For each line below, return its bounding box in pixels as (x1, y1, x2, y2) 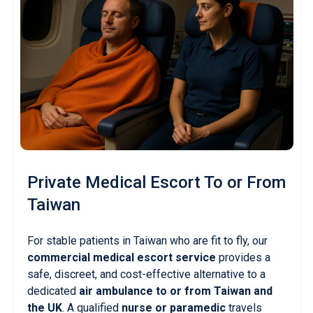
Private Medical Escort (27, 173, 201, 193)
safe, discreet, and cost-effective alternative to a (27, 268, 265, 282)
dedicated (27, 284, 79, 298)
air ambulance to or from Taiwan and (78, 284, 272, 298)
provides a (215, 251, 270, 265)
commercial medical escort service (27, 251, 216, 265)
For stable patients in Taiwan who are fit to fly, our (27, 234, 268, 248)
